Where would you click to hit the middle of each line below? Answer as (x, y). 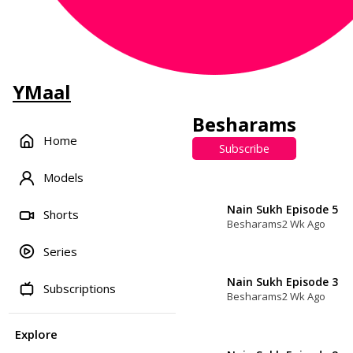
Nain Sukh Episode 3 (283, 282)
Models (64, 178)
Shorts (61, 215)
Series (61, 251)
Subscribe (245, 148)
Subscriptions (80, 288)
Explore (37, 334)
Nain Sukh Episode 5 (283, 209)
